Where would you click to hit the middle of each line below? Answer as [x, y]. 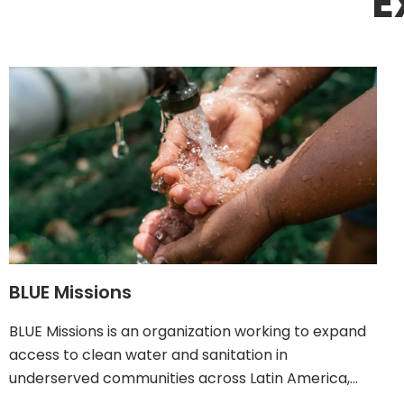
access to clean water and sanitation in [148, 355]
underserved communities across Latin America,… [184, 379]
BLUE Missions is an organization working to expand [188, 332]
